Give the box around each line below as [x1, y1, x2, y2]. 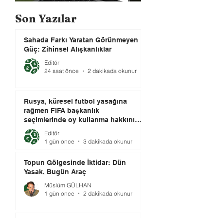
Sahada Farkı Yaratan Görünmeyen [24, 36, 138, 44]
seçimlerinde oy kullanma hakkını [24, 115, 135, 124]
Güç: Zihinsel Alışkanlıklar [24, 45, 111, 53]
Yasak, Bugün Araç [24, 167, 86, 176]
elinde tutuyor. [24, 125, 73, 133]
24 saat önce [44, 67, 79, 74]
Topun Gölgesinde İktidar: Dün [24, 158, 126, 166]
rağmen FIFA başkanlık [24, 106, 99, 114]
